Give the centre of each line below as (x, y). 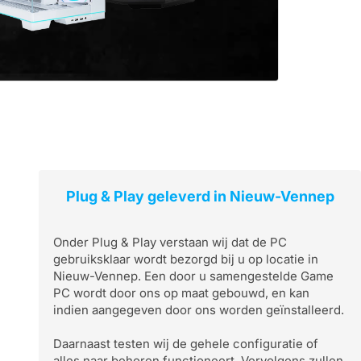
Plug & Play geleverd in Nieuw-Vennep (200, 196)
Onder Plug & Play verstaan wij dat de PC (170, 242)
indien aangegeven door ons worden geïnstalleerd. (199, 310)
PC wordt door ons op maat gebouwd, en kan (181, 293)
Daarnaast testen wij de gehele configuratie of (186, 344)
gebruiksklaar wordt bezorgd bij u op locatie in (186, 259)
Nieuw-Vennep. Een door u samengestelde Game (193, 276)
